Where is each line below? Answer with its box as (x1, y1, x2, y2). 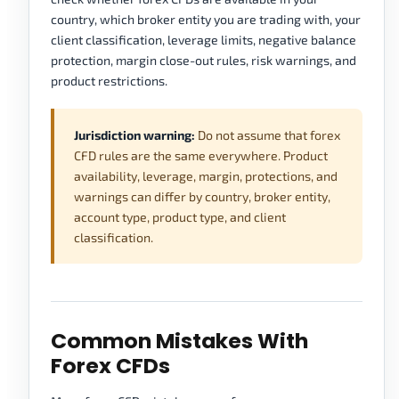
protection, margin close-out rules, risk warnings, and (51, 53, 356, 69)
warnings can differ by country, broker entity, (74, 189, 330, 205)
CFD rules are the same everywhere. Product (74, 148, 328, 164)
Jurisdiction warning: (74, 127, 195, 143)
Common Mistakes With (51, 326, 308, 356)
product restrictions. (51, 73, 167, 89)
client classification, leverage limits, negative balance (51, 32, 356, 48)
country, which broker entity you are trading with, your (51, 12, 361, 28)
